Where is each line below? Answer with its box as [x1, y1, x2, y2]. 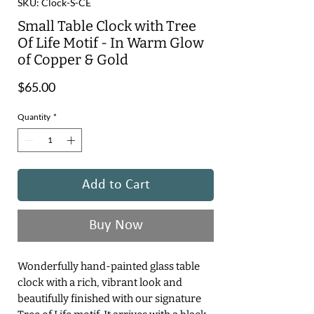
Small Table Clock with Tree [18, 18, 196, 34]
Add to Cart [81, 178, 150, 192]
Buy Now [88, 218, 143, 233]
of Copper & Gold [18, 51, 128, 68]
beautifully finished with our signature [18, 292, 201, 305]
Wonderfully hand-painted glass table [18, 260, 200, 273]
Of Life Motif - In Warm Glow [18, 34, 204, 51]
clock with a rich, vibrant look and [18, 276, 182, 289]
